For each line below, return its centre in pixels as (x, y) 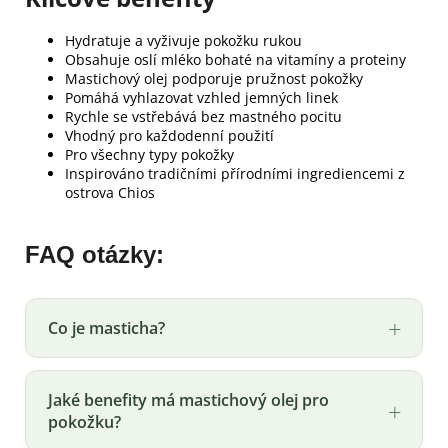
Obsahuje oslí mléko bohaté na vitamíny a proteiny (235, 59)
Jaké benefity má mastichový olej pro (188, 399)
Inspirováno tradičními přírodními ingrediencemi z (235, 173)
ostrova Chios (110, 192)
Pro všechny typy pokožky (149, 154)
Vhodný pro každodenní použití (169, 135)
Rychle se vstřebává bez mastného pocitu (203, 116)
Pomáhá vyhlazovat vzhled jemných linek (201, 97)
